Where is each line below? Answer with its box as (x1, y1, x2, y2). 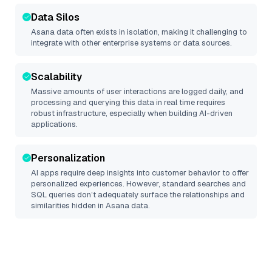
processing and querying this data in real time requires (31, 97, 225, 107)
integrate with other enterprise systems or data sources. (31, 38, 232, 48)
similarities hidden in (31, 200, 106, 211)
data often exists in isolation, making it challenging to (55, 27, 247, 37)
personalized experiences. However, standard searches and (31, 178, 246, 189)
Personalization (31, 152, 105, 165)
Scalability (31, 70, 82, 83)
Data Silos (31, 11, 80, 24)
